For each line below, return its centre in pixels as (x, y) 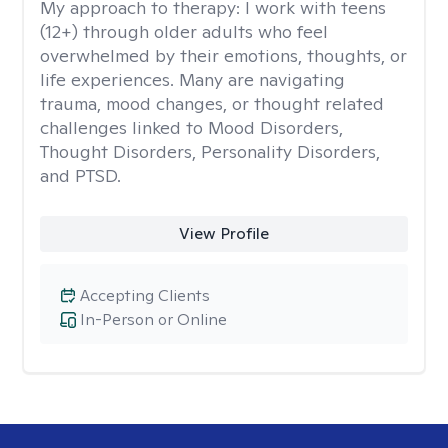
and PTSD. (80, 175)
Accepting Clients (145, 295)
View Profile (223, 233)
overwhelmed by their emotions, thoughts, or (223, 55)
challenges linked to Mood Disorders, (191, 127)
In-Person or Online (153, 319)
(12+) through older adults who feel (184, 31)
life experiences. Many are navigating (192, 79)
